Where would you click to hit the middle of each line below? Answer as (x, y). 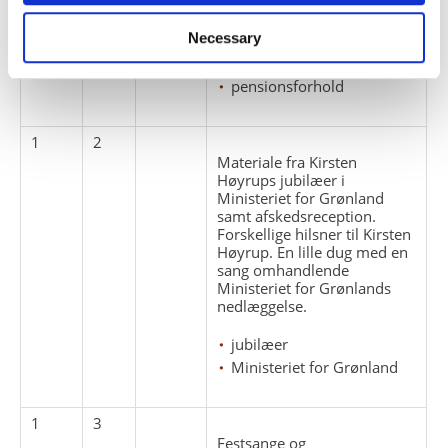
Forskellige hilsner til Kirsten (314, 233)
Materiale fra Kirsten (287, 161)
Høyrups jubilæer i (281, 179)
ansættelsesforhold (297, 16)
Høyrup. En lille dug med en (313, 251)
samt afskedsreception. (297, 215)
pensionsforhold (288, 85)
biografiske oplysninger (312, 39)
